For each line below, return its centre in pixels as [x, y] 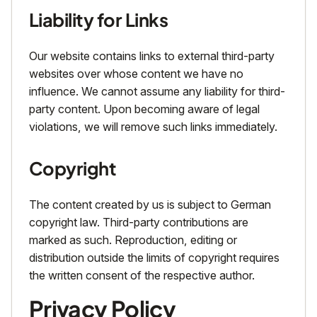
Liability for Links [99, 20]
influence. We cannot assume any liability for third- [157, 91]
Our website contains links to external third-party [152, 56]
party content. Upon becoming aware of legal [144, 109]
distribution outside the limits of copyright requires [154, 258]
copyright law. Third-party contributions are [139, 222]
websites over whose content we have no [136, 74]
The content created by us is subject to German [150, 204]
